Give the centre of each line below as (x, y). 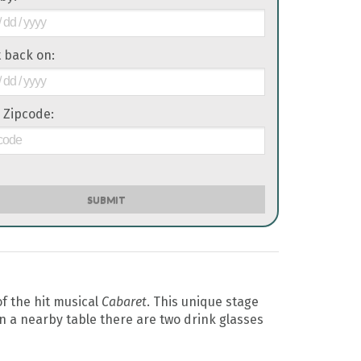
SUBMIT (106, 200)
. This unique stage (203, 302)
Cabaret (124, 302)
